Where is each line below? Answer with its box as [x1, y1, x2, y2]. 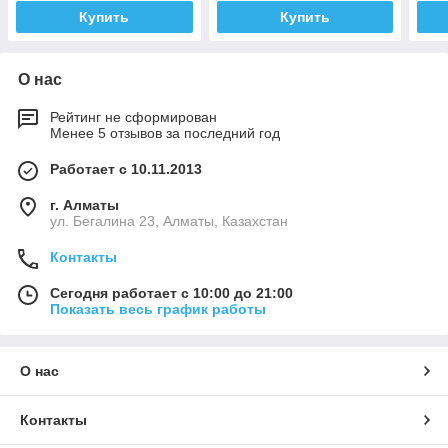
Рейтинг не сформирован [50, 109, 217, 126]
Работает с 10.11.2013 [50, 161, 202, 178]
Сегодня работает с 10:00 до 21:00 [50, 285, 293, 302]
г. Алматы [50, 197, 119, 214]
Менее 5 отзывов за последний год [50, 125, 280, 142]
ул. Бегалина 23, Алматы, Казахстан [50, 213, 288, 230]
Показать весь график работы [50, 301, 266, 318]
